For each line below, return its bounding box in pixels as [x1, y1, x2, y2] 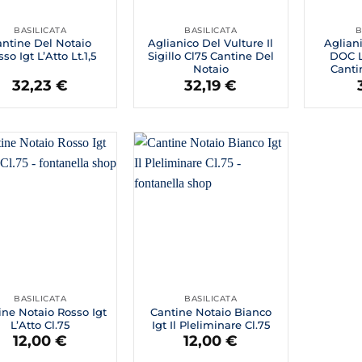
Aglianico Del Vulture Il [148, 36, 274, 50]
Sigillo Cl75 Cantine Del [147, 49, 274, 63]
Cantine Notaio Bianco [149, 305, 271, 318]
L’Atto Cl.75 [11, 318, 70, 331]
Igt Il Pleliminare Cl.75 [151, 318, 270, 331]
